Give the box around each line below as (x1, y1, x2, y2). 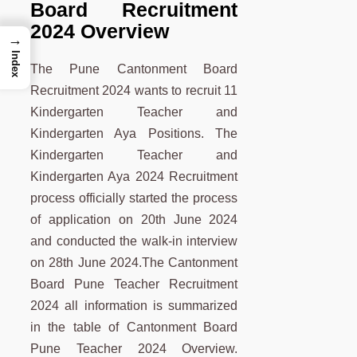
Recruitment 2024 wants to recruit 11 (30, 84, 238, 98)
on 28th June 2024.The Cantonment (30, 256, 238, 270)
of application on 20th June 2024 (30, 213, 238, 227)
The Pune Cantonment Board (30, 62, 238, 76)
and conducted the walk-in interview (30, 234, 238, 249)
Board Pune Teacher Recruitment (30, 277, 238, 292)
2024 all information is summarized (30, 299, 238, 313)
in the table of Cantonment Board (30, 320, 238, 335)
